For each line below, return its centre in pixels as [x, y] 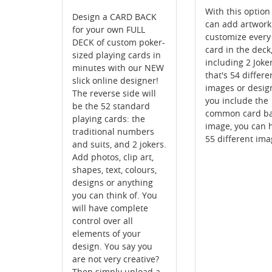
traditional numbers [113, 132]
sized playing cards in [117, 55]
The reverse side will [114, 93]
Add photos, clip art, [113, 157]
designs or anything [113, 183]
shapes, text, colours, [114, 170]
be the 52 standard [111, 106]
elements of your [107, 234]
